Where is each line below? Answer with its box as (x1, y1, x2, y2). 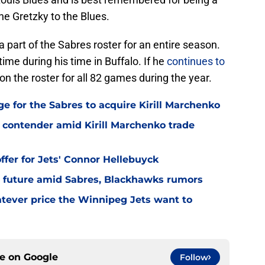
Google (24, 251, 58, 263)
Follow (180, 252, 208, 263)
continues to (167, 55, 225, 68)
